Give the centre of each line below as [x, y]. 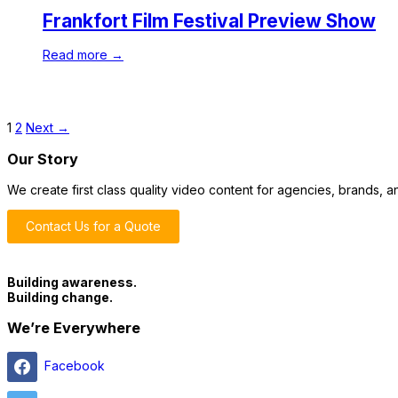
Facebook [75, 365]
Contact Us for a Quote [93, 226]
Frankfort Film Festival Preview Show [209, 20]
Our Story [43, 159]
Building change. [60, 297]
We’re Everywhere [74, 328]
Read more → [83, 55]
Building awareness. [72, 282]
